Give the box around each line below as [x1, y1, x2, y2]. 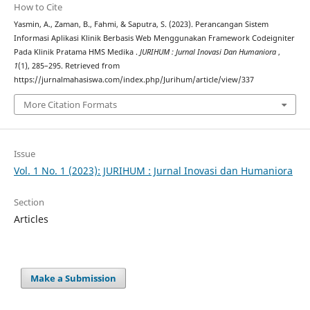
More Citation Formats [23, 98, 117, 111]
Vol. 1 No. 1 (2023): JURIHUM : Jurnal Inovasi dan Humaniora [13, 163, 293, 177]
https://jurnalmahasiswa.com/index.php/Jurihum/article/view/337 [13, 75, 254, 85]
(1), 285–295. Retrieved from [17, 61, 120, 71]
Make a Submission [30, 271, 117, 284]
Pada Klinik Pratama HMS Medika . [13, 47, 140, 57]
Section [13, 195, 44, 208]
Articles [13, 212, 48, 226]
